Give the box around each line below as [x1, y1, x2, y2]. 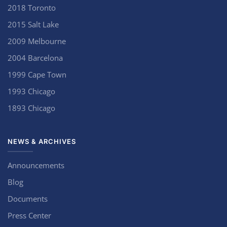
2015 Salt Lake [8, 19, 59, 29]
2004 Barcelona [8, 53, 63, 63]
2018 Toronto [8, 3, 56, 13]
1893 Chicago [8, 103, 55, 113]
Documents [8, 194, 48, 204]
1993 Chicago [8, 86, 55, 96]
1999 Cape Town [8, 69, 66, 80]
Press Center [8, 210, 51, 220]
